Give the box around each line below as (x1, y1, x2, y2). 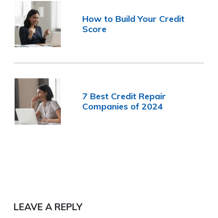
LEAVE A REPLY (13, 201, 82, 213)
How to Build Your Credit (82, 13, 185, 25)
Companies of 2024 (82, 101, 163, 112)
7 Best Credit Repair (82, 91, 166, 102)
